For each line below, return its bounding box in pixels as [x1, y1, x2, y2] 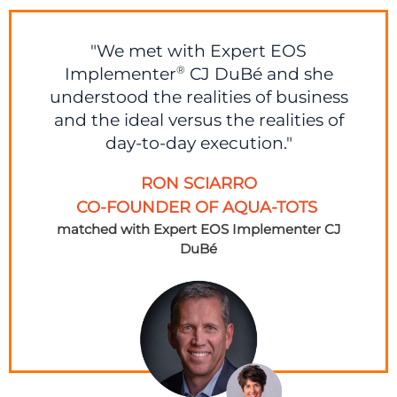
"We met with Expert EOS [90, 40, 307, 61]
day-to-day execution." [105, 132, 292, 153]
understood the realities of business [49, 86, 348, 107]
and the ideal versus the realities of [53, 109, 344, 130]
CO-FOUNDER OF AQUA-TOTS [75, 198, 322, 217]
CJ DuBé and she [184, 63, 333, 84]
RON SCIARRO [140, 174, 257, 193]
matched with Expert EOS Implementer [56, 221, 324, 237]
